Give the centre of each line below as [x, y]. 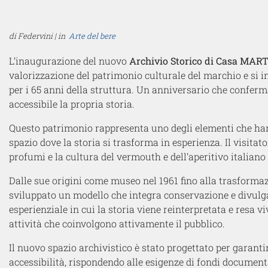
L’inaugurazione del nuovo [69, 60]
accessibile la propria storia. [72, 103]
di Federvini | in [38, 36]
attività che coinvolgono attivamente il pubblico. [117, 223]
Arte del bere [92, 36]
